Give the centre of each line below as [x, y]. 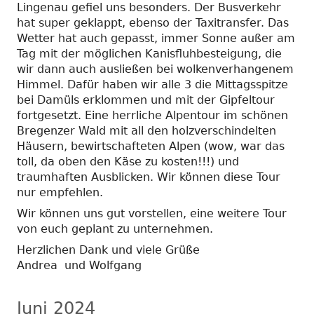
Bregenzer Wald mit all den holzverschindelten [146, 130]
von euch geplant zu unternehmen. [115, 228]
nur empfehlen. [60, 192]
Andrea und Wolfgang [79, 265]
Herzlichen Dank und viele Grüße [108, 250]
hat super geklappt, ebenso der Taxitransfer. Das [153, 22]
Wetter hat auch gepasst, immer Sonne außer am [156, 38]
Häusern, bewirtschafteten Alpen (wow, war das [151, 146]
